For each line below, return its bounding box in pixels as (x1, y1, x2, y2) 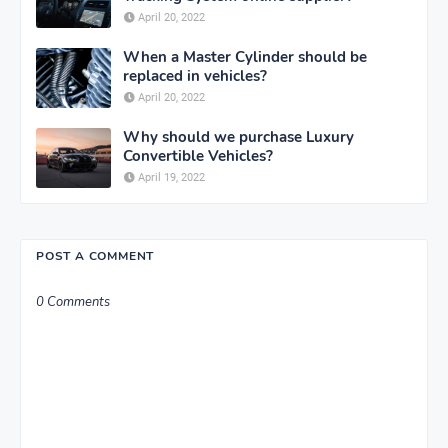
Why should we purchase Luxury (123, 126, 354, 147)
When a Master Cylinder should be (123, 46, 367, 67)
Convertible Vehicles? (123, 145, 273, 166)
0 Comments (36, 292, 110, 311)
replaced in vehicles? (123, 65, 267, 86)
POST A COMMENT (36, 247, 155, 264)
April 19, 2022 (138, 170, 205, 184)
